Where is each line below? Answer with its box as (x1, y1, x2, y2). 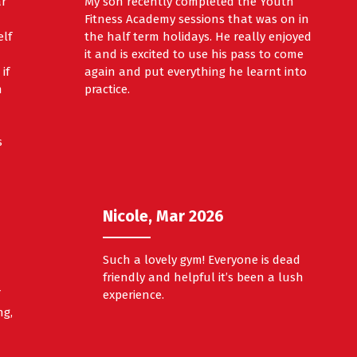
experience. (102, 288, 164, 303)
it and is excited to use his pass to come (84, 47, 304, 62)
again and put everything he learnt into (84, 65, 308, 80)
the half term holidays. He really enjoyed (84, 29, 312, 45)
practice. (84, 82, 131, 97)
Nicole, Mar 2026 (102, 206, 224, 226)
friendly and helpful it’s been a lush (102, 270, 304, 285)
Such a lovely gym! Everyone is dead (102, 253, 300, 268)
